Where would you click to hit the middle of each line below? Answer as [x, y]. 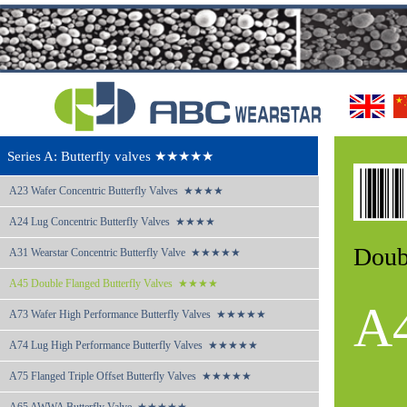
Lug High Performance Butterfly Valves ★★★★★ [144, 345]
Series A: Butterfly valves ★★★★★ [110, 156]
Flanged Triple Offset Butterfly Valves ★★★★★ [141, 376]
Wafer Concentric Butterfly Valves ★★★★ [127, 191]
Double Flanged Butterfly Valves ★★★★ [124, 283]
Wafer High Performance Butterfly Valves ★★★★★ [149, 314]
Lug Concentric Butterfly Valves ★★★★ [123, 222]
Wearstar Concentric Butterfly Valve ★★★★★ [136, 253]
